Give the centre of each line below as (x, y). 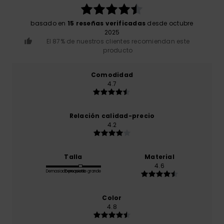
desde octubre (169, 23)
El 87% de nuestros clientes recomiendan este (118, 41)
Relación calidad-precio (112, 116)
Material (159, 157)
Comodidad (112, 75)
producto (118, 50)
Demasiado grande (83, 171)
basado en (49, 23)
